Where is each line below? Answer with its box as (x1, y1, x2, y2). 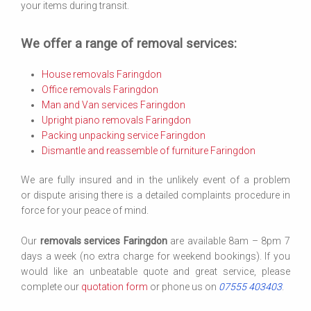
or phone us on (148, 281, 219, 292)
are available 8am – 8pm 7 (167, 235, 291, 246)
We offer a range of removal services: (21, 36, 237, 51)
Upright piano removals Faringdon (42, 115, 191, 126)
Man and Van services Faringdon (42, 99, 185, 110)
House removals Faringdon (42, 69, 162, 80)
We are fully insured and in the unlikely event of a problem (21, 174, 290, 185)
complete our (21, 281, 81, 292)
